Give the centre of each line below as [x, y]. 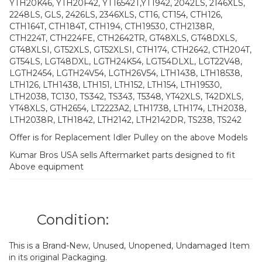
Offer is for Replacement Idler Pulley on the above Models [128, 137]
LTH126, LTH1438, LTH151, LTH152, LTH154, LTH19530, [116, 85]
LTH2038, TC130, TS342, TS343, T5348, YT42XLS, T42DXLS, [126, 96]
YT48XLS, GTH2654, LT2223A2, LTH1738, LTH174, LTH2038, [128, 108]
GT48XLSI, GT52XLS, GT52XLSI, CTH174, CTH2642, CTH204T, [130, 49]
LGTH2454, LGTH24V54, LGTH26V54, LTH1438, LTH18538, [126, 73]
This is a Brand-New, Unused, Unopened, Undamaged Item [129, 245]
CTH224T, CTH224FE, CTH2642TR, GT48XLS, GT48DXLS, [123, 38]
